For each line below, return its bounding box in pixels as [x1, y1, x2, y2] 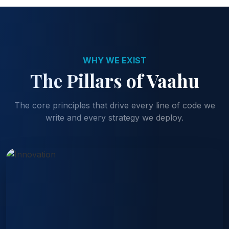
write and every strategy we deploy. [45, 112, 184, 123]
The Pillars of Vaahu [30, 67, 199, 93]
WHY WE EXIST [82, 55, 147, 65]
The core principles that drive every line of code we [14, 100, 215, 110]
